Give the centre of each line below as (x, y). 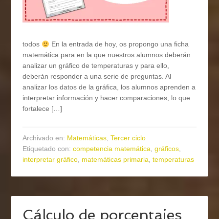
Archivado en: (45, 138)
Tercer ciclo (128, 138)
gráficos (167, 149)
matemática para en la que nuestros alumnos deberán (107, 55)
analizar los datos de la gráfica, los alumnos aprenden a (109, 87)
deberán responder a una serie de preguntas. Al (97, 77)
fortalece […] (43, 109)
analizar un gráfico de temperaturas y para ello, (96, 66)
